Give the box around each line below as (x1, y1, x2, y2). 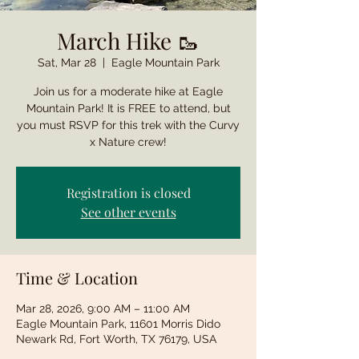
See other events (80, 204, 176, 220)
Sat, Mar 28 (37, 56, 96, 69)
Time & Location (16, 267, 138, 288)
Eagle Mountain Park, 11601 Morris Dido (16, 317, 220, 330)
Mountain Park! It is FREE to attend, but (26, 102, 231, 115)
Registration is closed (66, 184, 191, 201)
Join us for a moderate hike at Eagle (34, 85, 223, 98)
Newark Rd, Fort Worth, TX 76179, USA (16, 333, 216, 345)
